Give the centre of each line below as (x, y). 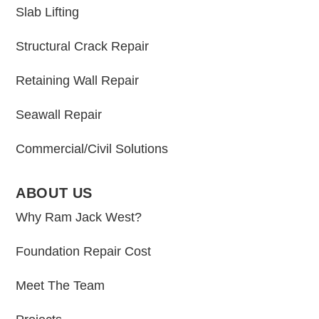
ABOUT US (54, 193)
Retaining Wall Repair (78, 80)
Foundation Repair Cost (84, 251)
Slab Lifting (48, 12)
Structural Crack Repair (83, 46)
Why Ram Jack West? (79, 217)
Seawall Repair (59, 114)
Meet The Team (61, 285)
